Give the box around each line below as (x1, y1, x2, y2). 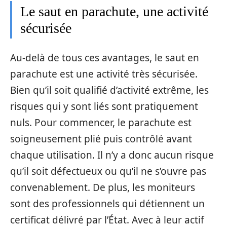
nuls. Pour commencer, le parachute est (10, 116, 192, 130)
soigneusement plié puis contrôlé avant (10, 132, 192, 146)
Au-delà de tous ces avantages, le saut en (10, 51, 199, 65)
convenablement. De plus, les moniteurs (10, 181, 195, 195)
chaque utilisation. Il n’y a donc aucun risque (10, 148, 214, 162)
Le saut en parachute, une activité (20, 3, 208, 19)
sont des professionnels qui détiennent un (10, 197, 205, 211)
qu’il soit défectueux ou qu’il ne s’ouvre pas (10, 165, 206, 178)
